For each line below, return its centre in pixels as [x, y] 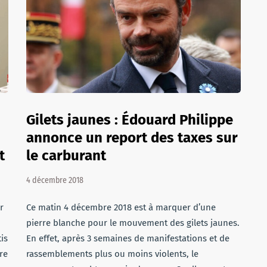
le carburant [66, 156]
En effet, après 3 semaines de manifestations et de [128, 238]
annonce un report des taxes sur [132, 138]
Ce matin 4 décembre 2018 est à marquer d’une [121, 207]
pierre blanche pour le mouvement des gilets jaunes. [133, 223]
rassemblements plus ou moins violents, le [112, 254]
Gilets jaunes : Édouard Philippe [130, 120]
